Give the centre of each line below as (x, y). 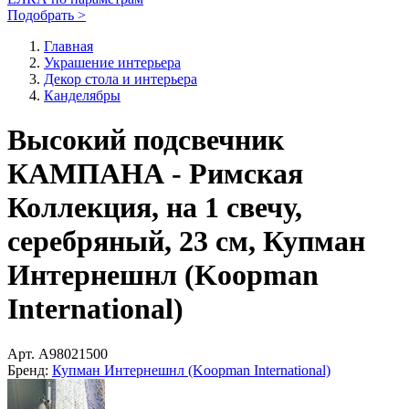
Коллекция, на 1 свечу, (155, 208)
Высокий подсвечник (146, 140)
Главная (68, 46)
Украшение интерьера (112, 63)
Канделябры (82, 95)
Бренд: (28, 370)
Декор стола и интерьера (121, 79)
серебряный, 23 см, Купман (186, 241)
